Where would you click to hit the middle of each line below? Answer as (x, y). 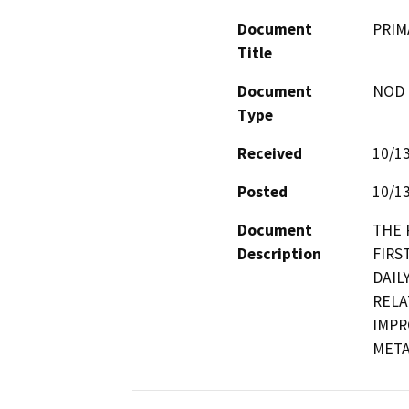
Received (270, 153)
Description (279, 253)
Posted (262, 191)
